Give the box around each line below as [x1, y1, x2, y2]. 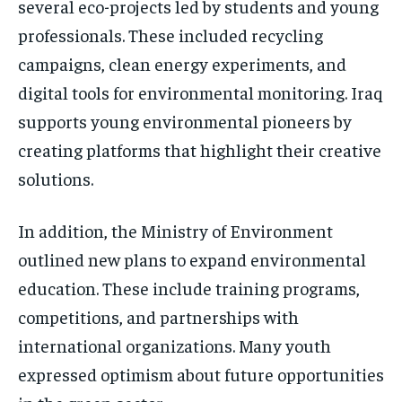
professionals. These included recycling [18, 22, 323, 46]
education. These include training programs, [18, 275, 360, 299]
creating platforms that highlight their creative [18, 137, 381, 161]
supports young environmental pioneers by [18, 109, 352, 132]
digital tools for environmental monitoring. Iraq [18, 80, 383, 103]
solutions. [18, 166, 93, 189]
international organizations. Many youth [18, 333, 331, 356]
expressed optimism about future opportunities [18, 362, 384, 385]
